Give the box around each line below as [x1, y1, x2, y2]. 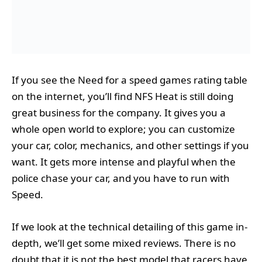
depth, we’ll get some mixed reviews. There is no [12, 236, 236, 250]
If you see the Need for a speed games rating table [12, 73, 247, 87]
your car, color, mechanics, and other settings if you [12, 139, 249, 153]
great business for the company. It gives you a [12, 106, 226, 120]
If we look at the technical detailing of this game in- [12, 219, 247, 233]
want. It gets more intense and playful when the [12, 155, 236, 169]
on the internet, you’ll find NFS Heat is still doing [12, 89, 233, 104]
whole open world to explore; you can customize [12, 122, 235, 136]
